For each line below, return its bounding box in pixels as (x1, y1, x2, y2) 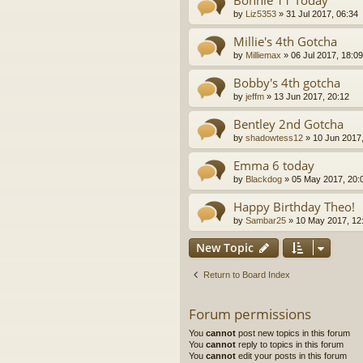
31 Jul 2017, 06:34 (286, 9, 358, 19)
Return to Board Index (203, 270, 290, 280)
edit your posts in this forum (236, 351, 347, 361)
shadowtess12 (246, 133, 303, 143)
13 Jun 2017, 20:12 (274, 92, 349, 102)
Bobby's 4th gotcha (233, 75, 340, 92)
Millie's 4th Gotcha (233, 33, 337, 50)
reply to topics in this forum (236, 340, 344, 350)
